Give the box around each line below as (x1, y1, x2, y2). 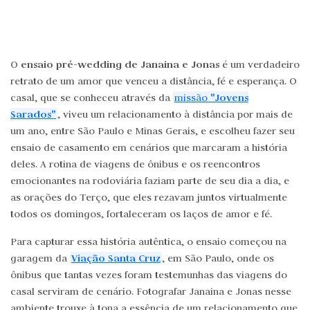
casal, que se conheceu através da (10, 91, 173, 104)
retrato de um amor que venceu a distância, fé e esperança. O (10, 75, 297, 87)
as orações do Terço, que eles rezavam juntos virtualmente (10, 191, 287, 203)
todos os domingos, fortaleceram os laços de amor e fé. (10, 208, 272, 220)
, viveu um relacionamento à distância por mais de (57, 108, 293, 120)
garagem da (10, 252, 70, 264)
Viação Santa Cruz (71, 251, 161, 264)
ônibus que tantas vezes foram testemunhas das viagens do (10, 268, 287, 281)
